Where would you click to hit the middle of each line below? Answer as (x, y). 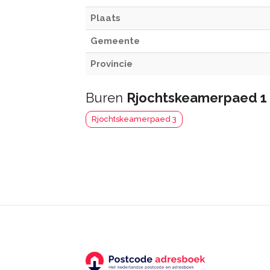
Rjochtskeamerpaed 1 (197, 98)
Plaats (105, 18)
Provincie (111, 64)
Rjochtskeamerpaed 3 (134, 119)
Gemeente (115, 41)
